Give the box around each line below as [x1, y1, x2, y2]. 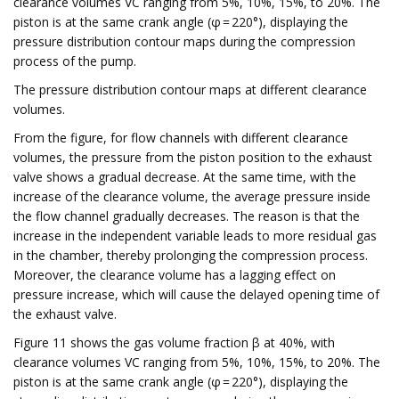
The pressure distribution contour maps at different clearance [13, 81, 367, 98]
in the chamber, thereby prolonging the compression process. [13, 247, 368, 264]
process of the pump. [13, 53, 136, 69]
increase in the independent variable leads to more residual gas [13, 227, 377, 244]
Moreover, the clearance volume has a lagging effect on [13, 266, 336, 283]
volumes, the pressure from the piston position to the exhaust [13, 149, 372, 166]
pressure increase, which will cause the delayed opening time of [13, 286, 379, 303]
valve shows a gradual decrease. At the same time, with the [13, 168, 356, 185]
